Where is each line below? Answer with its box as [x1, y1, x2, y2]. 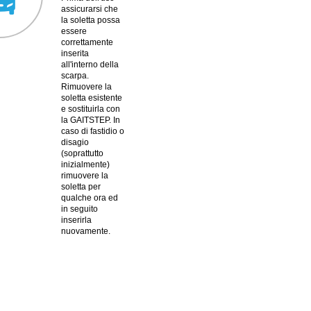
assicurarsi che [61, 4, 119, 15]
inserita [61, 49, 90, 59]
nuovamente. [61, 226, 111, 237]
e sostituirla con [61, 104, 121, 115]
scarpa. [61, 71, 90, 81]
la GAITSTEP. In [61, 115, 121, 126]
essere [61, 26, 87, 37]
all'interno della [61, 60, 119, 70]
